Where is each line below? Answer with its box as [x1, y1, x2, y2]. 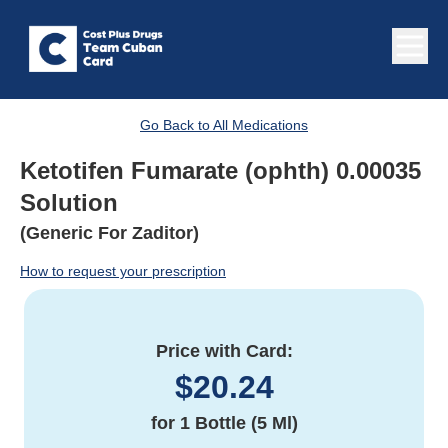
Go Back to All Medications [140, 117, 308, 134]
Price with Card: [155, 341, 293, 362]
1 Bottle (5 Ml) [179, 413, 298, 434]
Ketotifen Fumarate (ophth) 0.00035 [20, 157, 421, 185]
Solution [20, 189, 118, 217]
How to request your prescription [20, 263, 226, 280]
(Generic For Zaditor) [20, 223, 199, 244]
